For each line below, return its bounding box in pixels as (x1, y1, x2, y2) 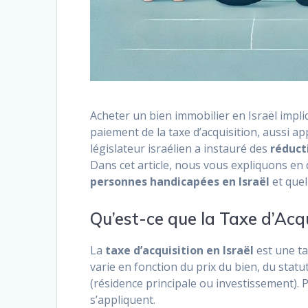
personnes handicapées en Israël (90, 174, 270, 190)
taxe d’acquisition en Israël (105, 243, 254, 258)
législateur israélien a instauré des (90, 141, 271, 157)
